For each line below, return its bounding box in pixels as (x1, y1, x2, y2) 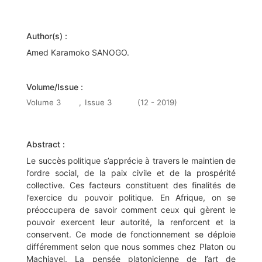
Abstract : (26, 139, 65, 150)
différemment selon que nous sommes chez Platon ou (26, 242, 236, 252)
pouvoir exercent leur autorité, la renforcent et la (26, 217, 236, 227)
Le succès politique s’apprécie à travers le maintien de (26, 156, 236, 166)
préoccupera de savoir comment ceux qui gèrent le (26, 205, 236, 215)
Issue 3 (85, 98, 112, 108)
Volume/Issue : (26, 82, 83, 92)
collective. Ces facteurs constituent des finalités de (26, 180, 236, 191)
